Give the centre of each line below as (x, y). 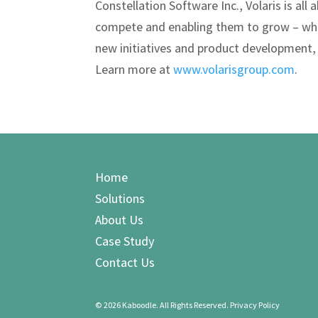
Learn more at (135, 70)
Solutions (120, 199)
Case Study (125, 241)
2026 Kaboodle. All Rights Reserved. (167, 305)
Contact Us (125, 263)
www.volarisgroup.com (234, 70)
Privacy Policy (255, 305)
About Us (120, 220)
